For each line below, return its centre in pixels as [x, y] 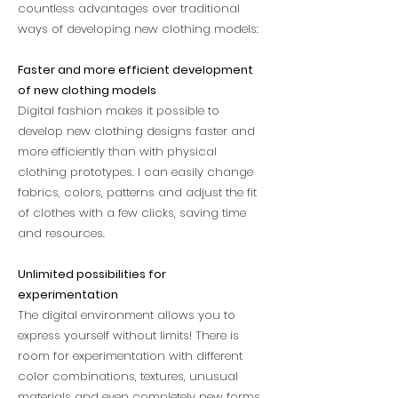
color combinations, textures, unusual [128, 376]
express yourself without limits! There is [128, 335]
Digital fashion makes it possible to [119, 111]
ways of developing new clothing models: [138, 29]
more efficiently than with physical [117, 151]
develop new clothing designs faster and [136, 131]
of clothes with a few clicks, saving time [132, 213]
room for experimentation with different [130, 356]
